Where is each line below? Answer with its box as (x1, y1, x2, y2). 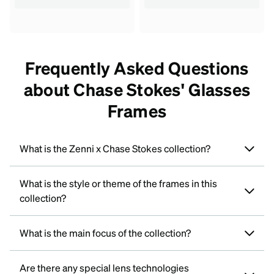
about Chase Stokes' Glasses (23, 78, 251, 100)
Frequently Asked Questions (25, 56, 249, 79)
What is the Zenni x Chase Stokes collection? (20, 141, 210, 155)
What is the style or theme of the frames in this (20, 176, 217, 190)
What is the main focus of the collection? (20, 226, 191, 239)
